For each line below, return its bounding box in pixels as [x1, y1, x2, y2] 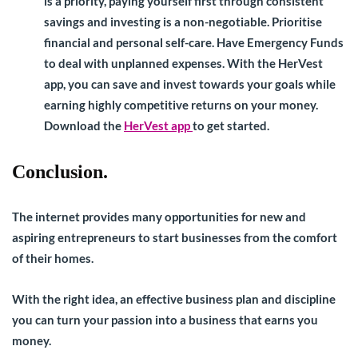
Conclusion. [12, 161, 108, 182]
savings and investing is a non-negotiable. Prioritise [44, 14, 322, 29]
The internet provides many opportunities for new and [12, 209, 306, 224]
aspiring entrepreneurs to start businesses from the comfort [12, 229, 337, 245]
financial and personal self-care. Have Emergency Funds [44, 34, 344, 50]
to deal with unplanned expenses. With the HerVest [44, 55, 323, 70]
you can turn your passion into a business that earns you [12, 312, 318, 327]
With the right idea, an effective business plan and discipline [12, 291, 336, 306]
